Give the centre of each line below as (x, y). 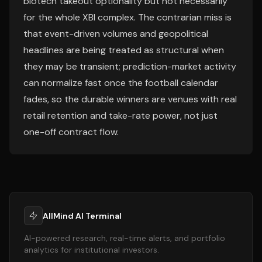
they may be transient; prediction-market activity (130, 66)
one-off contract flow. (71, 132)
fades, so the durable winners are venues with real (130, 99)
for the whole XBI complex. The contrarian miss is (127, 17)
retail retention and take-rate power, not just (120, 116)
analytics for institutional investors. (92, 250)
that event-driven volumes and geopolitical (116, 34)
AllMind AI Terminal (82, 216)
